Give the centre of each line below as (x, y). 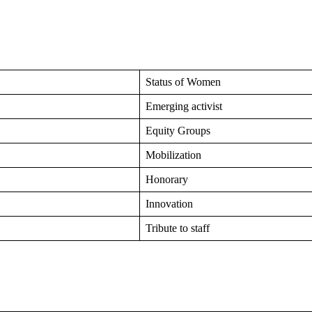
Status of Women (183, 82)
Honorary (167, 180)
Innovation (169, 204)
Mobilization (173, 155)
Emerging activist (184, 107)
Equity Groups (178, 131)
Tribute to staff (178, 228)
